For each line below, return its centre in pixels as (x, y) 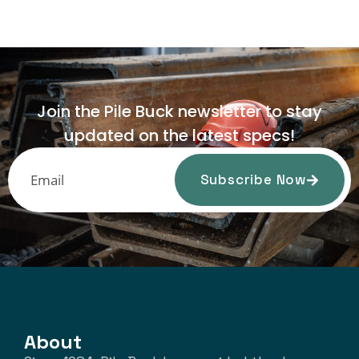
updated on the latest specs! (179, 136)
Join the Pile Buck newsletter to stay (179, 112)
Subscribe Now (253, 180)
